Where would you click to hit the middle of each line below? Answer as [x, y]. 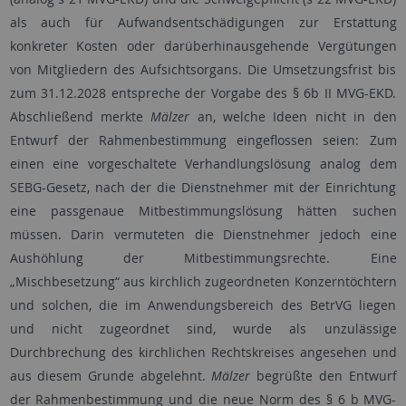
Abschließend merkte [80, 117]
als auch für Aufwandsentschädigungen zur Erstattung [203, 23]
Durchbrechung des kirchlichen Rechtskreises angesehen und [203, 353]
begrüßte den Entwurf [327, 376]
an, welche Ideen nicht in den [293, 117]
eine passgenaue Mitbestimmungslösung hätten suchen [203, 211]
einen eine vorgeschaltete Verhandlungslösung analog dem [203, 164]
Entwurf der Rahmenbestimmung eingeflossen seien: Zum [203, 140]
